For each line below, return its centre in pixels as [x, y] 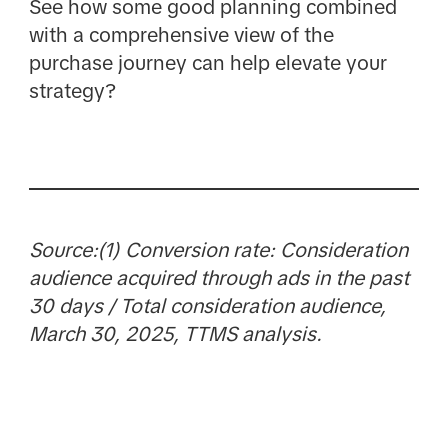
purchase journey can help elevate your [207, 62]
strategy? [72, 90]
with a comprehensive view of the [181, 34]
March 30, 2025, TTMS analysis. [175, 333]
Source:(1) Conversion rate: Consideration [218, 249]
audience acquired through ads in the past [218, 277]
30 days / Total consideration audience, [207, 305]
